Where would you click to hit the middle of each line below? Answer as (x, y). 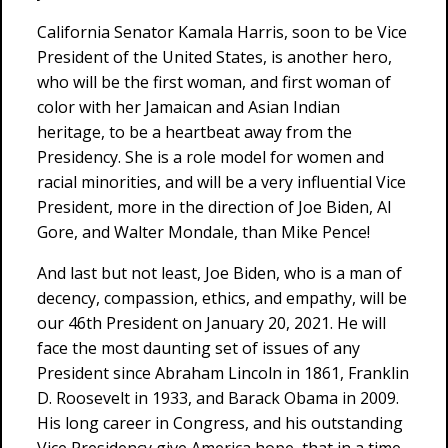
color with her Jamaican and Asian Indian (188, 107)
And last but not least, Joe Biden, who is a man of (219, 273)
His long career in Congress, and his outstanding (220, 423)
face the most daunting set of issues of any (198, 348)
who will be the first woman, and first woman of (214, 82)
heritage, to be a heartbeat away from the (194, 132)
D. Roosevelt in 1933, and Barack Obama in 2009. (218, 398)
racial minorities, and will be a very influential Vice (221, 182)
